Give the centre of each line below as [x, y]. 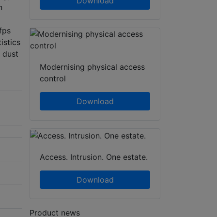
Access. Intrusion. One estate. [94, 157]
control [53, 79]
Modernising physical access [92, 67]
